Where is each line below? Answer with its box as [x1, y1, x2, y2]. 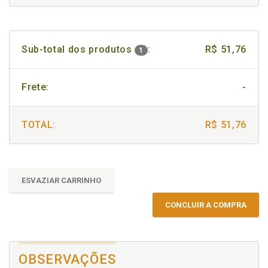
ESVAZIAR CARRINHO [22, 176, 101, 185]
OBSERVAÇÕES [19, 252, 117, 267]
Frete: [22, 81, 49, 93]
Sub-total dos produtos [22, 44, 135, 55]
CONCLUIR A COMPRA [165, 200, 246, 209]
